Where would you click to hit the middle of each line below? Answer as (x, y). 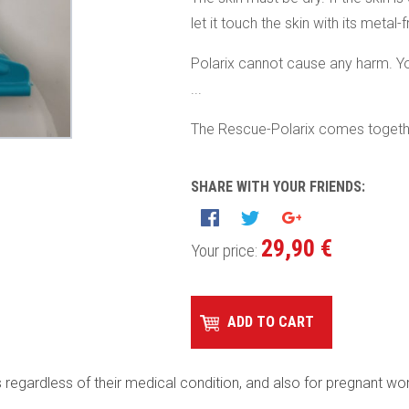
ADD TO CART (271, 322)
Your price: (226, 251)
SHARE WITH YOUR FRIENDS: (278, 187)
